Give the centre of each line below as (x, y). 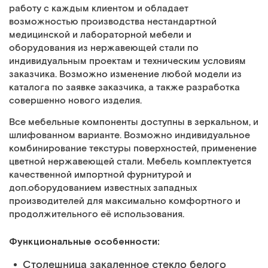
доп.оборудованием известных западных (103, 188)
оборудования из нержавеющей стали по (104, 48)
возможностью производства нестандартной (113, 22)
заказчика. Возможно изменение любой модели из (125, 74)
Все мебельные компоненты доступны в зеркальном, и (134, 122)
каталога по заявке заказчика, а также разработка (124, 88)
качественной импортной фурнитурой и (100, 175)
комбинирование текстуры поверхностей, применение (133, 149)
